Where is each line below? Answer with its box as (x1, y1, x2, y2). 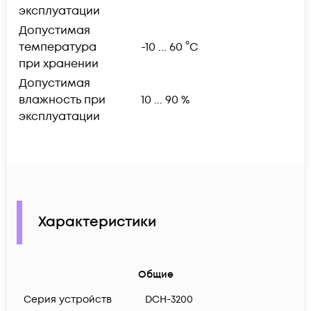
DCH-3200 (145, 293, 193, 307)
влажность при (19, 92, 106, 108)
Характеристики (38, 212, 156, 233)
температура (19, 39, 96, 55)
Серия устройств (24, 293, 112, 307)
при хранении (19, 56, 99, 72)
